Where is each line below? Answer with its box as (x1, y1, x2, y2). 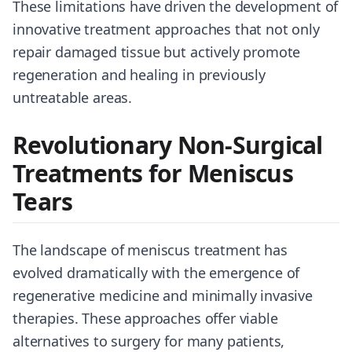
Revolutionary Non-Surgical (13, 129, 323, 161)
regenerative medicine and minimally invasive (13, 286, 313, 305)
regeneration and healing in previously (13, 65, 266, 84)
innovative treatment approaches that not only (13, 20, 320, 38)
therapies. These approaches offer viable (13, 309, 278, 328)
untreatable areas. (13, 88, 133, 107)
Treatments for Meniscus (13, 157, 293, 189)
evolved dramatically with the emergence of (13, 263, 300, 282)
